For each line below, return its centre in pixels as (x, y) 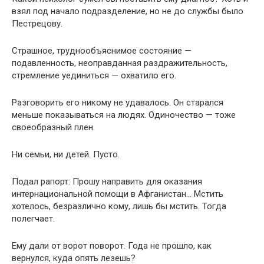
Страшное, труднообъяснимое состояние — (102, 51)
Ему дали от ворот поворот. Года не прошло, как (112, 246)
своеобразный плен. (53, 127)
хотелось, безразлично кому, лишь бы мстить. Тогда (119, 206)
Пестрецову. (37, 24)
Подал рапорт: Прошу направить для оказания (107, 181)
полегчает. (33, 219)
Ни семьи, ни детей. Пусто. (66, 154)
